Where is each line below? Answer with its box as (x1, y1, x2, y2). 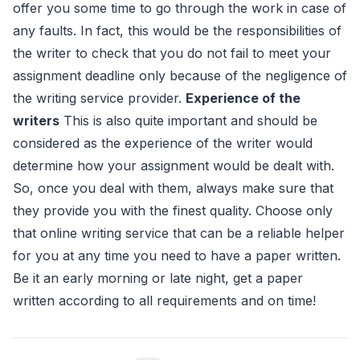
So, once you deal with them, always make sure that (13, 180, 333, 197)
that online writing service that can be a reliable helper (13, 225, 345, 242)
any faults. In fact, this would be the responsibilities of (13, 22, 342, 39)
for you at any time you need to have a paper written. (13, 247, 341, 264)
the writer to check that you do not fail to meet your (13, 45, 331, 62)
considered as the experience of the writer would (13, 135, 313, 152)
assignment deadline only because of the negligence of (13, 67, 347, 84)
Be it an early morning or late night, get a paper (13, 270, 303, 287)
